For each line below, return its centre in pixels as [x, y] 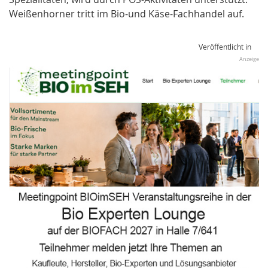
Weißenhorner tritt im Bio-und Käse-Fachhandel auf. [127, 13]
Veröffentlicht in [225, 46]
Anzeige [249, 59]
